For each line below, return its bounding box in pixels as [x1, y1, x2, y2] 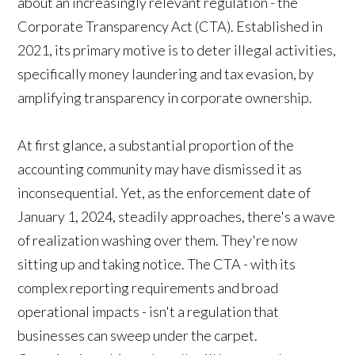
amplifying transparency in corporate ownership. [17, 88, 313, 106]
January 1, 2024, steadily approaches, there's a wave [17, 207, 336, 225]
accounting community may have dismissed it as [17, 159, 303, 177]
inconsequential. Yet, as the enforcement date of [17, 183, 311, 201]
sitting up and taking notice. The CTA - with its [17, 254, 296, 273]
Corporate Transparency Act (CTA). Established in [17, 17, 323, 35]
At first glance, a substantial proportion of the [17, 136, 295, 154]
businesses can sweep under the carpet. [17, 326, 258, 344]
